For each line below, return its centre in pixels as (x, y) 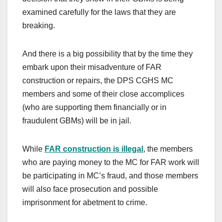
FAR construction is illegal (94, 149)
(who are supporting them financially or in (94, 108)
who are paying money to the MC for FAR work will (111, 163)
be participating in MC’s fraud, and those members (110, 176)
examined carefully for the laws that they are (99, 12)
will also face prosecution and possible (90, 189)
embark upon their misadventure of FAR (92, 67)
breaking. (39, 26)
